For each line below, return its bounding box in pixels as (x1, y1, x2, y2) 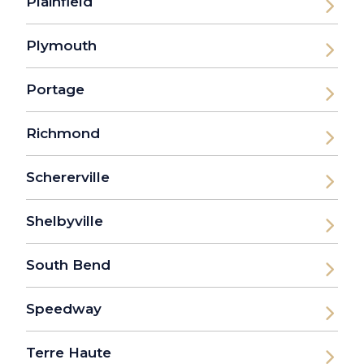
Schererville (26, 169, 110, 186)
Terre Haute (26, 344, 111, 362)
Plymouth (26, 37, 97, 54)
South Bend (26, 257, 110, 274)
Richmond (26, 125, 100, 142)
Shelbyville (26, 213, 103, 230)
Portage (26, 81, 84, 98)
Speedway (26, 301, 102, 318)
